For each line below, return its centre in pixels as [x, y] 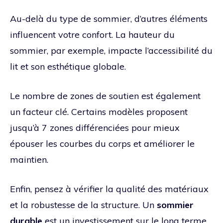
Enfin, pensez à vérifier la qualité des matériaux [109, 189]
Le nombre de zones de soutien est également [105, 96]
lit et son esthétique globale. [68, 66]
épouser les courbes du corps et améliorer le [102, 143]
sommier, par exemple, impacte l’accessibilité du [111, 50]
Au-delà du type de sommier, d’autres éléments [109, 18]
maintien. [29, 159]
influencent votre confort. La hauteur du [92, 34]
